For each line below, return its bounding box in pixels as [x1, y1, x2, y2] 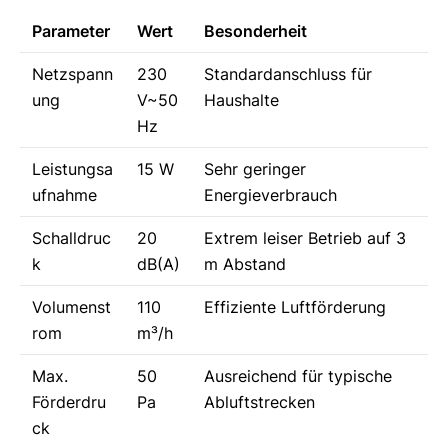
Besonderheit [204, 21, 307, 41]
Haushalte [204, 90, 279, 110]
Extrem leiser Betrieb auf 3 [204, 228, 406, 248]
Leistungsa [32, 159, 113, 179]
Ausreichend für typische [204, 366, 392, 386]
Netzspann [32, 64, 113, 84]
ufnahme [32, 185, 97, 205]
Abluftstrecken [204, 392, 315, 412]
